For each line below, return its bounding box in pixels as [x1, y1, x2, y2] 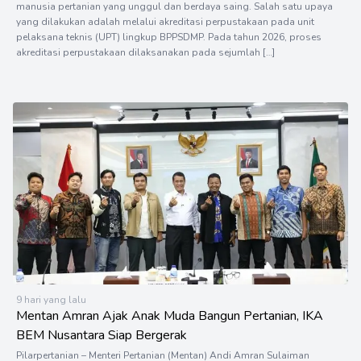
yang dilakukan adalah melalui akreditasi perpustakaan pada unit [16, 15, 314, 28]
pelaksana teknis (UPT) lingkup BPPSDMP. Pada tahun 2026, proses [16, 30, 322, 44]
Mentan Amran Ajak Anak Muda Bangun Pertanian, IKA [16, 306, 323, 325]
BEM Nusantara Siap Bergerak [16, 326, 187, 344]
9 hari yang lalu [16, 293, 86, 306]
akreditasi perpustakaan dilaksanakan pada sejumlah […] [16, 45, 275, 59]
